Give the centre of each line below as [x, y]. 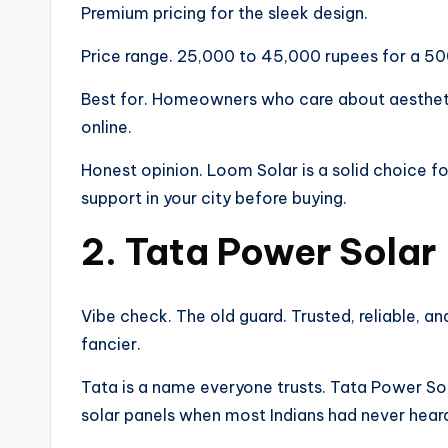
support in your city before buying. [214, 197]
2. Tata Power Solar [258, 251]
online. [106, 126]
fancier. [111, 343]
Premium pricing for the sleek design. [224, 12]
